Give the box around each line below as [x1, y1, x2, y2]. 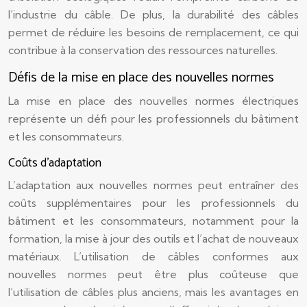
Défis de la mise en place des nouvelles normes [8, 66, 274, 89]
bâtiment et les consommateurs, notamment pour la [8, 214, 299, 228]
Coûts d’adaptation [8, 153, 101, 173]
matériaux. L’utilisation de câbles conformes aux [8, 249, 299, 263]
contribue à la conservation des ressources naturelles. [8, 43, 278, 57]
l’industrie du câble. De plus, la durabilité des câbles [8, 8, 299, 21]
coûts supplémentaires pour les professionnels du [8, 196, 299, 210]
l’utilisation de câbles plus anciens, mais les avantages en [8, 285, 299, 299]
